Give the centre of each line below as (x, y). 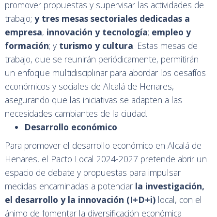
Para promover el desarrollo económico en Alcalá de (103, 146)
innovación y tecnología (96, 32)
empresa (23, 32)
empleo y (170, 32)
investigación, (175, 186)
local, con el (180, 200)
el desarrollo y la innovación (64, 200)
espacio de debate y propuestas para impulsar (93, 173)
